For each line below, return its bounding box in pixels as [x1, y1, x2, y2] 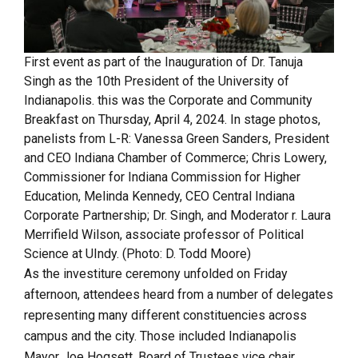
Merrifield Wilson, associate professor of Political [24, 227, 304, 243]
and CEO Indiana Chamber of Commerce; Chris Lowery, [24, 150, 327, 166]
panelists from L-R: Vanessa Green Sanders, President [24, 131, 329, 147]
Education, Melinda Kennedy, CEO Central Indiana [24, 189, 295, 205]
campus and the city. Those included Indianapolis [24, 328, 296, 344]
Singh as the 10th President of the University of [24, 74, 289, 89]
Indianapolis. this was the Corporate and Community [24, 93, 312, 109]
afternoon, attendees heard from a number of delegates [24, 287, 333, 303]
